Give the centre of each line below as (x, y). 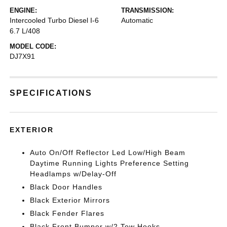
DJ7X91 (23, 56)
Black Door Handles (66, 187)
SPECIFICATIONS (51, 93)
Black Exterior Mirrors (70, 200)
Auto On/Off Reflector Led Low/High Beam (108, 153)
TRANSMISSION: (147, 11)
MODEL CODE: (33, 47)
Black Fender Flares (67, 214)
